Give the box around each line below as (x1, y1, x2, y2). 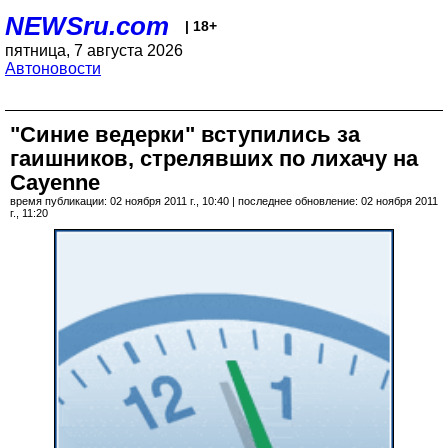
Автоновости (5, 60, 101, 77)
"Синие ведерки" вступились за (10, 122, 360, 147)
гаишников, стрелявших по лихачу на (10, 146, 418, 171)
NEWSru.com (5, 11, 169, 41)
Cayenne (10, 170, 100, 195)
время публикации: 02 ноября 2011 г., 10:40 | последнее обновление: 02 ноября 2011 (10, 195, 438, 207)
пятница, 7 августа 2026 (5, 42, 183, 59)
